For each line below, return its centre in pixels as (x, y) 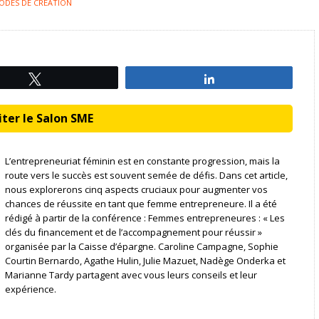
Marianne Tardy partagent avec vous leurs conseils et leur (131, 274)
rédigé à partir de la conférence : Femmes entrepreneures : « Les (145, 218)
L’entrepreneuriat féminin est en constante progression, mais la (142, 161)
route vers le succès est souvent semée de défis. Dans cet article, (146, 175)
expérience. (30, 289)
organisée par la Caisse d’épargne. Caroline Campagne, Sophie (141, 246)
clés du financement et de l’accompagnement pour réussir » (133, 232)
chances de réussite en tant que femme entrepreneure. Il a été (141, 203)
